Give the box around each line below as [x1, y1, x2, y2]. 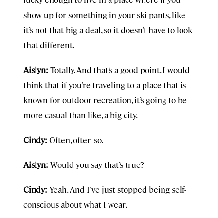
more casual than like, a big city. [23, 109, 138, 120]
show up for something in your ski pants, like [23, 9, 185, 20]
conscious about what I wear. [23, 199, 127, 210]
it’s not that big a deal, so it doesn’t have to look [23, 24, 192, 35]
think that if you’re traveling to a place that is [23, 79, 186, 90]
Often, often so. [47, 134, 103, 145]
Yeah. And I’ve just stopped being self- [47, 184, 186, 195]
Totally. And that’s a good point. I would [48, 64, 190, 75]
